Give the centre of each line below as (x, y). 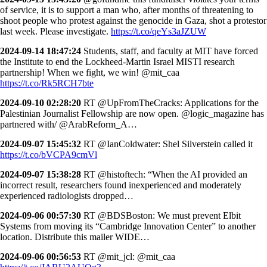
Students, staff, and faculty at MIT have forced (170, 51)
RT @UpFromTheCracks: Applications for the (170, 103)
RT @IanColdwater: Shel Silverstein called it (167, 144)
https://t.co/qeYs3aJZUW (159, 31)
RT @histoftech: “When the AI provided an (164, 174)
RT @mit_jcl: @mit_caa (128, 256)
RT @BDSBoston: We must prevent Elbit (161, 215)
